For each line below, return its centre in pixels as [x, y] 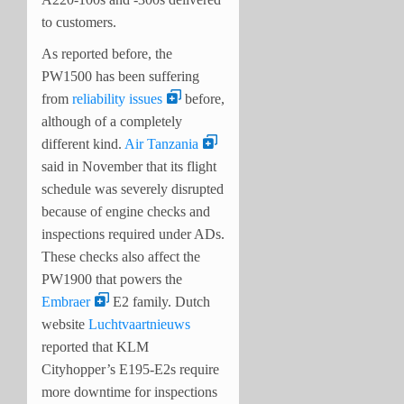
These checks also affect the [121, 256]
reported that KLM [95, 346]
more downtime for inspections [129, 391]
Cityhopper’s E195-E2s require [130, 369]
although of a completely [112, 121]
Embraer [66, 301]
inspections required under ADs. [133, 234]
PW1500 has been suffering [120, 76]
